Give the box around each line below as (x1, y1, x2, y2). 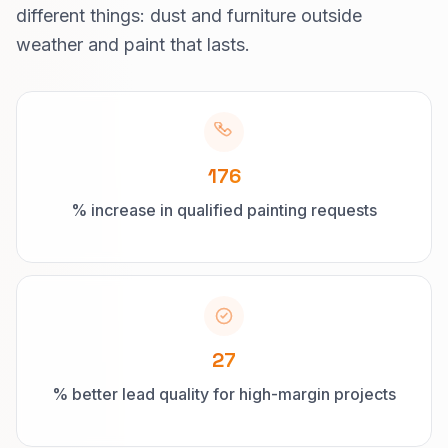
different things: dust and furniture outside (16, 5, 362, 26)
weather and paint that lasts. (16, 34, 250, 55)
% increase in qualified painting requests (71, 200, 377, 220)
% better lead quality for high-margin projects (52, 383, 396, 404)
